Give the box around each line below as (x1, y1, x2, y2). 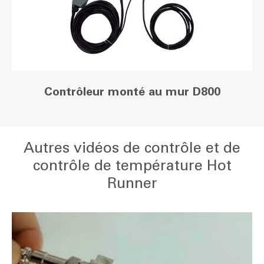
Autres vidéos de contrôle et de (24, 138, 240, 156)
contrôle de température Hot (32, 156, 232, 174)
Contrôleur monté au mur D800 (44, 84, 220, 98)
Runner (107, 173, 157, 192)
